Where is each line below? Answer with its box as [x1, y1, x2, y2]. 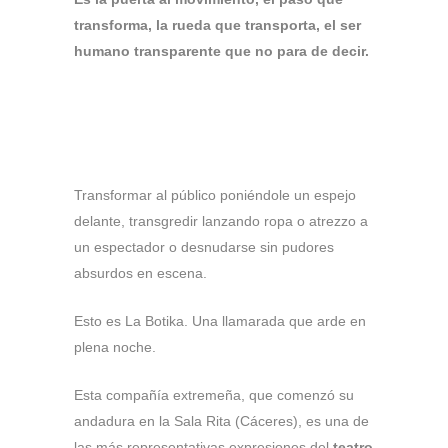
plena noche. [74, 339, 156, 355]
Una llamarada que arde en [192, 313, 366, 329]
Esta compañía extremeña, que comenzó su [74, 387, 354, 403]
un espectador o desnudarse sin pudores [74, 239, 334, 255]
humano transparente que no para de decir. [74, 43, 369, 59]
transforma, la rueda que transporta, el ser [74, 17, 361, 33]
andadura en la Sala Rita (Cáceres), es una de [74, 413, 369, 429]
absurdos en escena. [74, 265, 207, 281]
